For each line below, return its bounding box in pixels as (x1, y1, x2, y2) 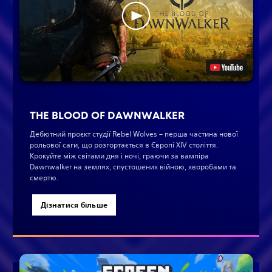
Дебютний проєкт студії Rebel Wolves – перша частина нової (30, 129, 238, 140)
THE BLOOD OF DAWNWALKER (30, 109, 185, 123)
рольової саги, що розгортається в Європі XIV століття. (30, 140, 218, 151)
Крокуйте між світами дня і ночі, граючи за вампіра (30, 151, 209, 161)
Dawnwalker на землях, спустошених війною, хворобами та (30, 161, 236, 172)
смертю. (30, 172, 58, 183)
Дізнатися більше (41, 200, 108, 210)
